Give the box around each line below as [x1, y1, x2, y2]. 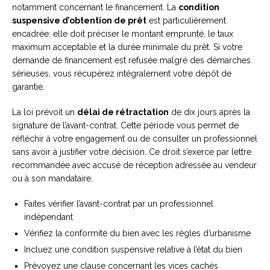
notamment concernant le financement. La [12, 2, 178, 13]
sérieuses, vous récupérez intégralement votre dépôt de [12, 69, 231, 79]
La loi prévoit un [12, 107, 77, 118]
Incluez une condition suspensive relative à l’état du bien [24, 245, 242, 255]
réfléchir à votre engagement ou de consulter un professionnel [12, 134, 257, 144]
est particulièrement [146, 16, 226, 26]
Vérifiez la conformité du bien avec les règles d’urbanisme [24, 228, 251, 239]
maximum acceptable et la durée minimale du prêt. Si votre [12, 42, 242, 52]
